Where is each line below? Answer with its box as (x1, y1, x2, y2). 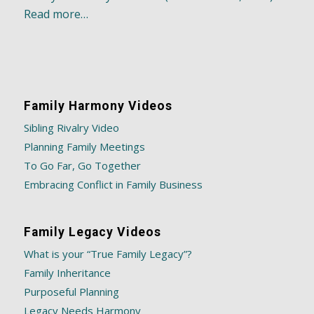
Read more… (23, 6, 88, 22)
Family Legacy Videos (23, 224, 161, 239)
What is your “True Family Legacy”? (23, 246, 192, 261)
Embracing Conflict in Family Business (23, 177, 203, 192)
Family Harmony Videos (23, 99, 172, 114)
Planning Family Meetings (23, 139, 145, 154)
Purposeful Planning (23, 284, 119, 299)
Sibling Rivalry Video (23, 121, 119, 135)
